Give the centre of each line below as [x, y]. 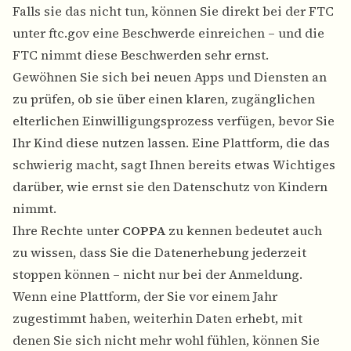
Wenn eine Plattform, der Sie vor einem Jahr [145, 297]
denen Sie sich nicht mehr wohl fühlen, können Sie [166, 340]
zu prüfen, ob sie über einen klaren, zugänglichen [164, 99]
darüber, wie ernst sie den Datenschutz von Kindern [170, 187]
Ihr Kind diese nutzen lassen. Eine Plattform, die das [171, 143]
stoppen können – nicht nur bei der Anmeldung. [157, 275]
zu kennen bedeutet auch [244, 231]
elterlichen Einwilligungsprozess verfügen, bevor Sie [174, 121]
